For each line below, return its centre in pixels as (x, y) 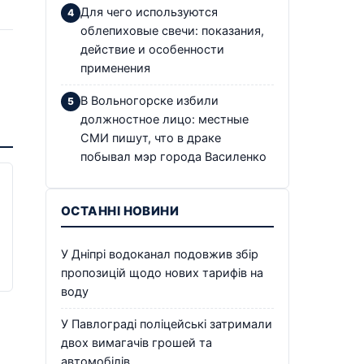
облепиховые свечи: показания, (172, 30)
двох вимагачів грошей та (136, 342)
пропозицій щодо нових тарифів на (162, 273)
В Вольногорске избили (149, 100)
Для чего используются (149, 12)
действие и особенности (152, 49)
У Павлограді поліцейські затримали (167, 324)
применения (115, 68)
